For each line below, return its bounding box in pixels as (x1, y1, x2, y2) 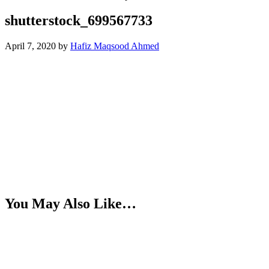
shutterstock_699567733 (5, 13, 153, 29)
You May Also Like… (5, 196, 136, 212)
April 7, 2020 (5, 41, 56, 52)
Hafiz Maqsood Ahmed (70, 41, 159, 52)
